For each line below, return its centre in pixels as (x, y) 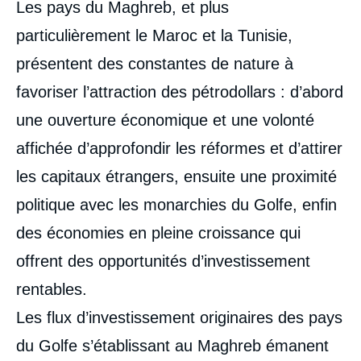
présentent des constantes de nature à (155, 64)
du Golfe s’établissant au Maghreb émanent (172, 346)
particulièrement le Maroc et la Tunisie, (154, 35)
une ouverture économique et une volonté (165, 120)
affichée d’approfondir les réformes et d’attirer (179, 148)
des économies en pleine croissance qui (158, 233)
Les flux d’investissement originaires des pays (179, 317)
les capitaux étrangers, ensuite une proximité (176, 176)
